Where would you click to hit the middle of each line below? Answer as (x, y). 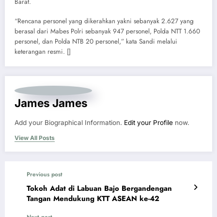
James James (51, 103)
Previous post (45, 174)
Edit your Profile (148, 123)
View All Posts (35, 138)
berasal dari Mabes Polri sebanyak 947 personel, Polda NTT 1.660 (107, 31)
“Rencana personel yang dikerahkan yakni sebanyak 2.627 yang (104, 21)
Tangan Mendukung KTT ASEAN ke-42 (93, 199)
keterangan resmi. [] (43, 52)
